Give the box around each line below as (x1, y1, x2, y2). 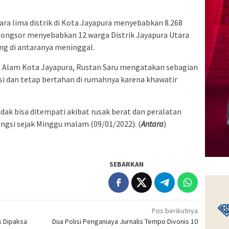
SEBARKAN (109, 159, 144, 169)
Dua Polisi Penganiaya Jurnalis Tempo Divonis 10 (52, 216, 198, 226)
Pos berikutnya (152, 205, 198, 215)
